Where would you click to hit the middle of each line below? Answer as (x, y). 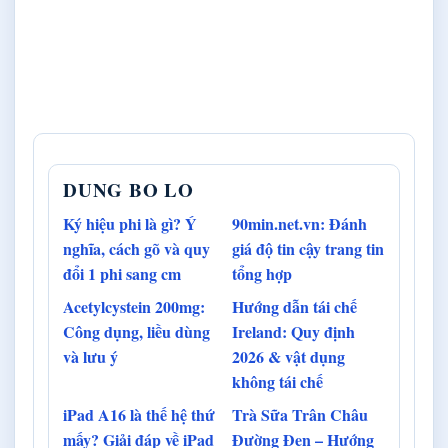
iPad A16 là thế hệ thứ (139, 414)
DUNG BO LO (128, 189)
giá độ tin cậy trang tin (308, 248)
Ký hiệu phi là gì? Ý (130, 223)
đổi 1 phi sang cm (122, 273)
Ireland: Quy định (293, 331)
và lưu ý (90, 356)
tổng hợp (262, 273)
